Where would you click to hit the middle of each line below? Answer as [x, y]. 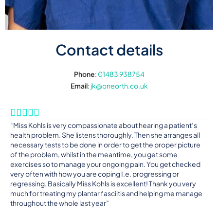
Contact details [109, 50]
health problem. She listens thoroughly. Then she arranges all [105, 135]
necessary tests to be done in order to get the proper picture [105, 145]
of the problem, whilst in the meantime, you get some [94, 154]
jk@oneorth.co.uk [119, 86]
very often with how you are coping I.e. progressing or [94, 174]
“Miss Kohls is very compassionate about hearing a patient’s [103, 125]
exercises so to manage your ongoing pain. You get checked [105, 164]
